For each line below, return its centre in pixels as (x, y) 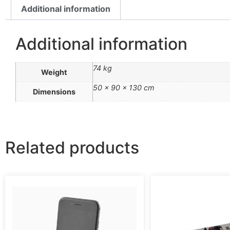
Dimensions (54, 91)
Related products (72, 147)
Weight (54, 72)
